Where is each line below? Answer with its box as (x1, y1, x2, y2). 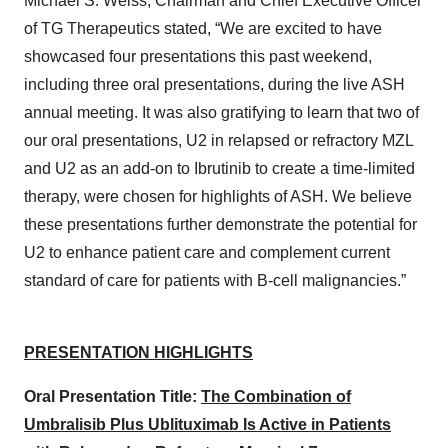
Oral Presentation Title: (24, 388, 201, 406)
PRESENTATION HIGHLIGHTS (24, 344, 253, 362)
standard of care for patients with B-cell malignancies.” (24, 272, 406, 290)
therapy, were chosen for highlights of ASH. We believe (24, 188, 412, 206)
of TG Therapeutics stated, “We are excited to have (24, 20, 382, 38)
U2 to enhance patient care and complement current (24, 244, 390, 262)
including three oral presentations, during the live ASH (24, 76, 405, 94)
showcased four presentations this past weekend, (24, 48, 372, 66)
